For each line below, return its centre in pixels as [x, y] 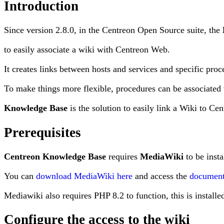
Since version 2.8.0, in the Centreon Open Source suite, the [113, 30]
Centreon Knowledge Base [55, 156]
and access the [161, 176]
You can [20, 176]
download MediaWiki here [84, 176]
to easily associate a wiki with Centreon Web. [87, 50]
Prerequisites [42, 132]
